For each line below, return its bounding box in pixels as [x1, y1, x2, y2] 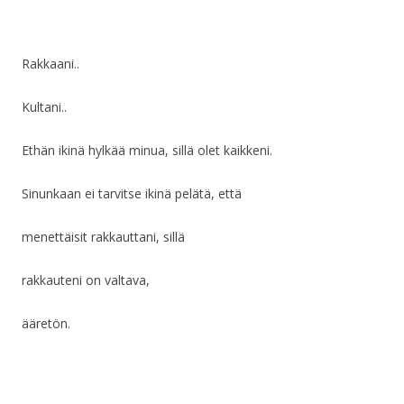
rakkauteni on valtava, [22, 271, 150, 289]
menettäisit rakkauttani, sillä [22, 228, 185, 246]
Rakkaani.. [22, 55, 79, 73]
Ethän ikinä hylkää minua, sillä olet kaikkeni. [22, 142, 272, 160]
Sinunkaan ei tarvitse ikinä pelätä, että [22, 185, 242, 203]
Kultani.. [22, 98, 67, 116]
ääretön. [22, 315, 70, 333]
